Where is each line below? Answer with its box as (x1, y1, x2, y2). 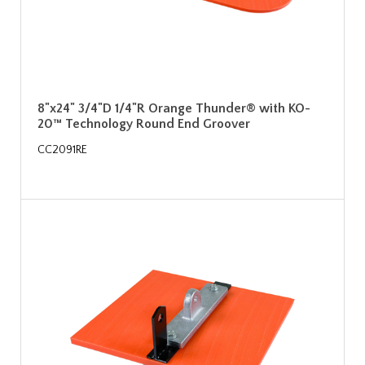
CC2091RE (37, 143, 87, 157)
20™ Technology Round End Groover (37, 117, 250, 132)
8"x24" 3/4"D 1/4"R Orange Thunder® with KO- (37, 101, 310, 117)
